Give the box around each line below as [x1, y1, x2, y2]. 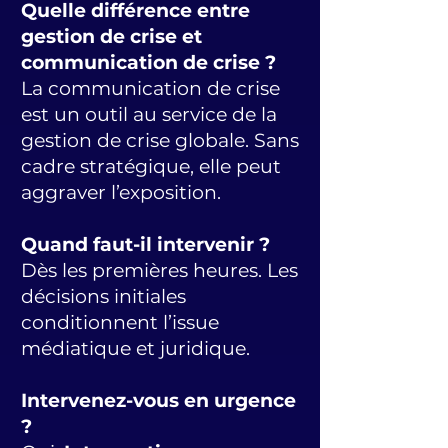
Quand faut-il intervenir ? [21, 233, 270, 256]
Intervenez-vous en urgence [21, 389, 296, 412]
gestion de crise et [21, 25, 202, 48]
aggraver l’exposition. [21, 181, 221, 204]
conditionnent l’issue [21, 311, 219, 334]
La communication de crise [21, 77, 280, 100]
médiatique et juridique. [21, 337, 250, 360]
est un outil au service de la [21, 103, 277, 126]
